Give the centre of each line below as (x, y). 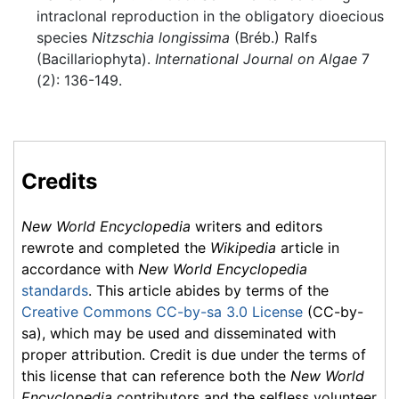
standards (55, 291)
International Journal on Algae (256, 58)
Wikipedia (243, 248)
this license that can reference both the (156, 376)
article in (308, 248)
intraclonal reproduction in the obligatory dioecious (210, 16)
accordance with (80, 269)
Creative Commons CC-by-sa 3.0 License (162, 312)
